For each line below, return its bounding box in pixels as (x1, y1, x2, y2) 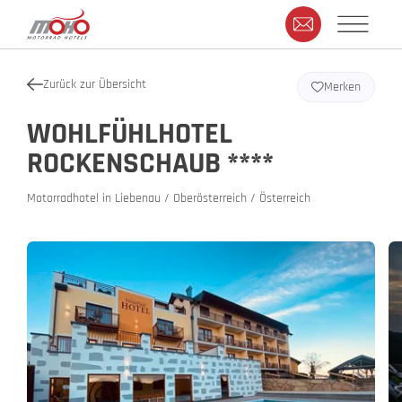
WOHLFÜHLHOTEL (27, 115, 232, 153)
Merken (324, 79, 361, 95)
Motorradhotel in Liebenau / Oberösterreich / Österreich (27, 190, 310, 206)
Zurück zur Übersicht (43, 76, 147, 92)
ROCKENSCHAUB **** (27, 144, 274, 182)
